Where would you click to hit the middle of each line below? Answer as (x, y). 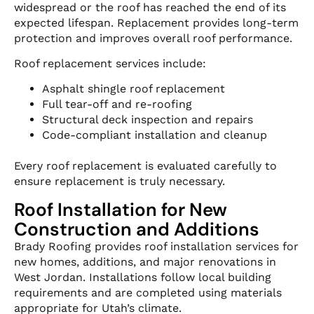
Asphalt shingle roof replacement (134, 89)
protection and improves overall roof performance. (153, 38)
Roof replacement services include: (110, 63)
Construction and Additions (137, 229)
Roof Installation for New (121, 209)
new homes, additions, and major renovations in (145, 261)
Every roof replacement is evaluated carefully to (145, 166)
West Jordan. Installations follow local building (143, 277)
